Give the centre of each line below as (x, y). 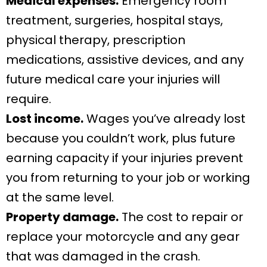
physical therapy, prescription (96, 40)
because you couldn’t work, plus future (121, 139)
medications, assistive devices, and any (125, 60)
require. (29, 99)
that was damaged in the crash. (103, 257)
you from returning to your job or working (128, 178)
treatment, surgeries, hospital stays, (114, 21)
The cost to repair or (181, 217)
